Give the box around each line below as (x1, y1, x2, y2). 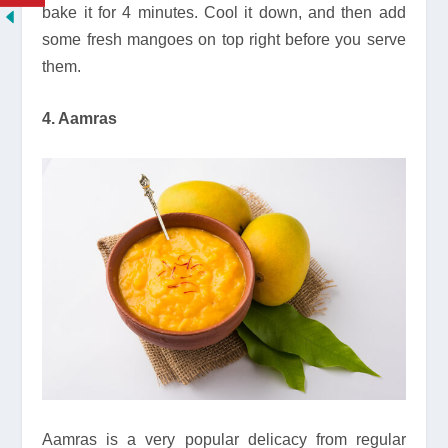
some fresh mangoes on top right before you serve (42, 30, 406, 48)
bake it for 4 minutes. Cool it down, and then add (42, 3, 406, 21)
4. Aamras (42, 110, 118, 128)
